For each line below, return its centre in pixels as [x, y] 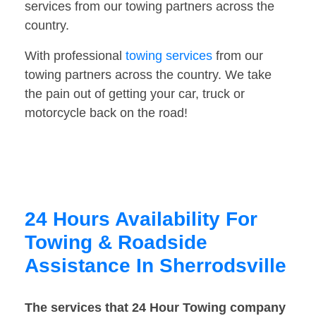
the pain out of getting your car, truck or [135, 94]
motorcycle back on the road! [106, 113]
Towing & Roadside [116, 243]
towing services [169, 56]
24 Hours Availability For [141, 219]
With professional [75, 56]
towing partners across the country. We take [148, 75]
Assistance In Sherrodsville [156, 266]
